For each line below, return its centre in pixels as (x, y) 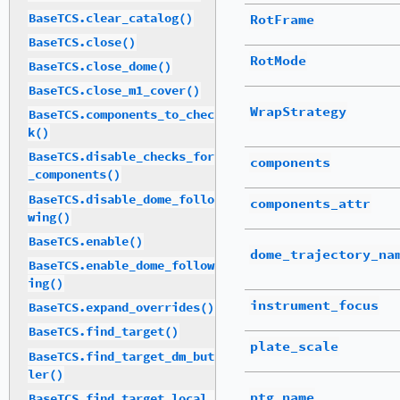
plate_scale (294, 346)
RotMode (278, 61)
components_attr (310, 204)
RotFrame (282, 20)
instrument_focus (314, 305)
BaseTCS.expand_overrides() (121, 308)
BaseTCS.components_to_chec (121, 115)
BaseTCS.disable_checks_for (121, 157)
